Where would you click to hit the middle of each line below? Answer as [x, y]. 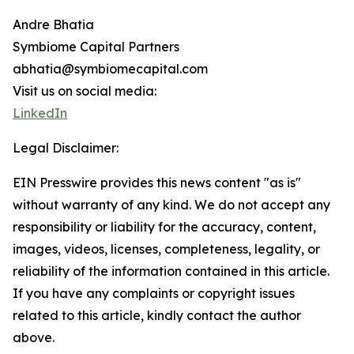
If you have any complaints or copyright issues [154, 293]
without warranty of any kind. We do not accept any [171, 205]
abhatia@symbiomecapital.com [110, 69]
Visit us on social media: [85, 91]
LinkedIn [40, 113]
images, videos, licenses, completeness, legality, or [166, 249]
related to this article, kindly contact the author [157, 315]
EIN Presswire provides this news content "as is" [157, 183]
